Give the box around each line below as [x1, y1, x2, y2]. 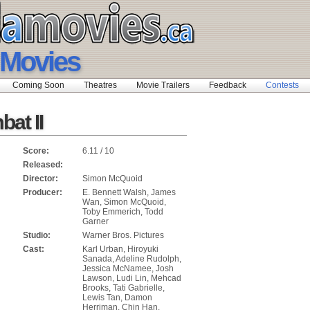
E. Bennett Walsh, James [82, 188, 176, 197]
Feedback [209, 80, 246, 90]
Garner [82, 217, 109, 226]
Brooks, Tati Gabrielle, [82, 283, 165, 293]
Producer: [23, 188, 62, 197]
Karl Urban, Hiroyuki [82, 244, 158, 254]
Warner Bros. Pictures [82, 230, 164, 240]
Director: [23, 174, 58, 183]
